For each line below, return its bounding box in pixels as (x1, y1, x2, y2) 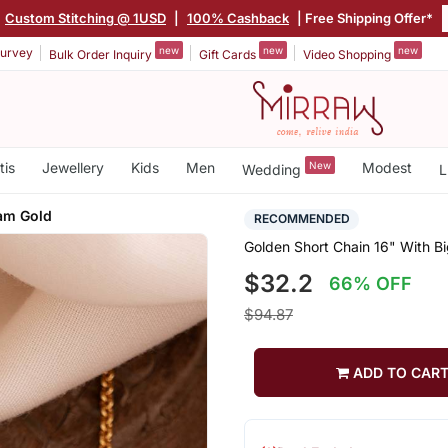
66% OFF (329, 273, 413, 295)
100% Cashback (187, 9, 289, 26)
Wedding (241, 160, 305, 178)
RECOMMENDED (253, 211, 350, 227)
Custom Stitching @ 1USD (5, 9, 166, 26)
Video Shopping (303, 46, 394, 62)
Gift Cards (199, 46, 259, 62)
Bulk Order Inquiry (49, 46, 155, 62)
